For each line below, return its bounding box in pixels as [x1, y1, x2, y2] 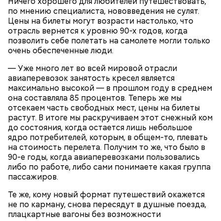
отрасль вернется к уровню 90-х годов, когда [8, 25, 187, 36]
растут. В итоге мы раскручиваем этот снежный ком [8, 112, 213, 123]
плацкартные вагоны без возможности [8, 209, 161, 220]
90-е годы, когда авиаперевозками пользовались [8, 151, 200, 162]
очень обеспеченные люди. [8, 45, 113, 56]
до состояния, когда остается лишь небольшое [8, 122, 192, 133]
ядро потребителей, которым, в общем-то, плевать [8, 132, 208, 143]
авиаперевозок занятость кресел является [8, 73, 175, 83]
